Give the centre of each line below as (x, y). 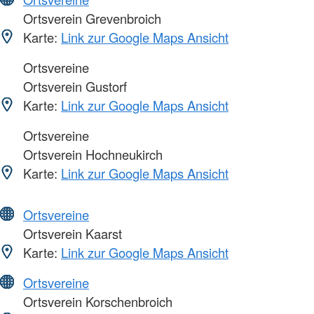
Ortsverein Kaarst (71, 233)
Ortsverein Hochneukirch (91, 154)
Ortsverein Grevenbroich (90, 18)
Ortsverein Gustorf (73, 86)
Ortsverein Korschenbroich (96, 301)
